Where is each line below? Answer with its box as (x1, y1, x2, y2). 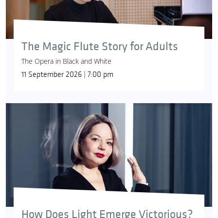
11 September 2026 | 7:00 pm (21, 70, 113, 80)
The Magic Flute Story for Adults (21, 39, 178, 54)
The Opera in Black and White (21, 56, 111, 66)
